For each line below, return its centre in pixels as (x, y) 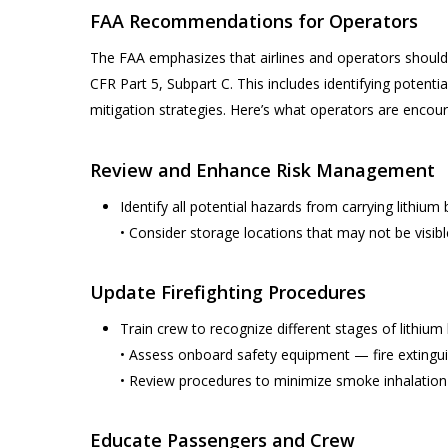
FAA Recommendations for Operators (254, 21)
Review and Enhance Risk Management (262, 170)
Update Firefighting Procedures (228, 292)
